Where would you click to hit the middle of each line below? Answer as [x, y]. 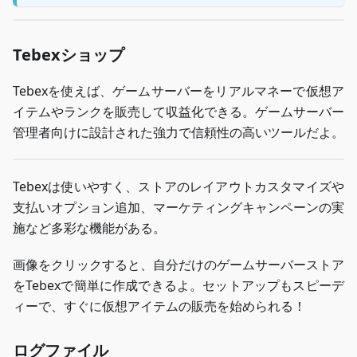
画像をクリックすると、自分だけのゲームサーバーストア [178, 265]
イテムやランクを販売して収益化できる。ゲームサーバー [178, 112]
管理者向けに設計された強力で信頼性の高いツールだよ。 [178, 133]
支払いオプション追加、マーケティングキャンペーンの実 [178, 208]
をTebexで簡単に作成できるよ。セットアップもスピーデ [178, 286]
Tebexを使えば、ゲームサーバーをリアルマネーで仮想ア [178, 91]
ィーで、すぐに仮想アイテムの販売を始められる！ [159, 306]
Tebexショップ [69, 55]
